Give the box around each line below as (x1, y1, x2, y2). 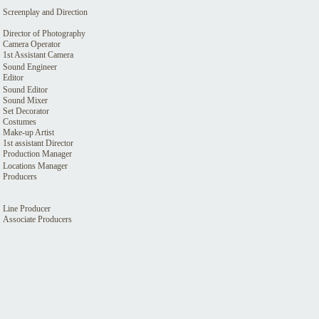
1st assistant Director (3, 138, 73, 148)
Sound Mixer (3, 95, 48, 105)
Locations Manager (3, 161, 68, 171)
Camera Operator (3, 39, 61, 49)
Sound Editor (3, 85, 48, 95)
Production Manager (3, 149, 72, 159)
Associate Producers (3, 214, 72, 224)
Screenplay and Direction (3, 7, 88, 17)
